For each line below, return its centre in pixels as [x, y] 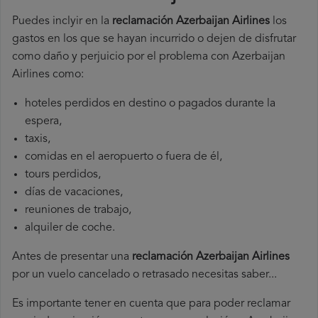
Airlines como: [48, 75]
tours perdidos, [63, 175]
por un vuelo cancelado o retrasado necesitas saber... [144, 275]
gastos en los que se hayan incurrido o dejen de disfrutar [154, 39]
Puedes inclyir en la [62, 22]
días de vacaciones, [74, 193]
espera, [43, 122]
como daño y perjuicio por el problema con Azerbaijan [149, 57]
